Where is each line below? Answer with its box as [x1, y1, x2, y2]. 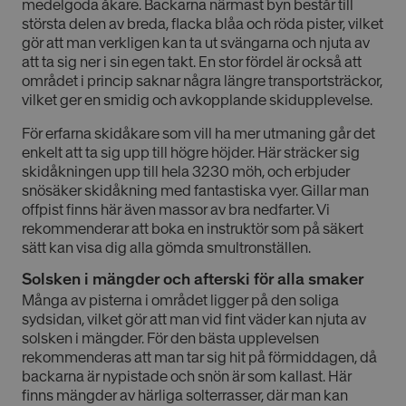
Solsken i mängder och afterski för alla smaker [22, 269, 363, 290]
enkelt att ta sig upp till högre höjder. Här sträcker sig [22, 143, 360, 162]
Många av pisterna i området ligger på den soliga [22, 291, 339, 310]
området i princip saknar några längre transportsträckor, [22, 72, 382, 91]
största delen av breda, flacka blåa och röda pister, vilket [22, 14, 383, 34]
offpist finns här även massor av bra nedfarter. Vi [22, 200, 330, 219]
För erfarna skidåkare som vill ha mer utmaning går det [22, 124, 375, 143]
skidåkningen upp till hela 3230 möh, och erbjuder [22, 162, 350, 181]
